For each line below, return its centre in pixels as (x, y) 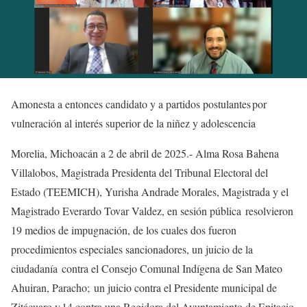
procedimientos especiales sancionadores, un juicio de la (132, 249)
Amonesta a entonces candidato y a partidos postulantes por (139, 104)
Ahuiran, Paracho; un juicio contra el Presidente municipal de (144, 287)
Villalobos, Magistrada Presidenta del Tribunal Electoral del (139, 172)
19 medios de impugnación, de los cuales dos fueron (124, 230)
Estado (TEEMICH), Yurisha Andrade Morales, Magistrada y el (150, 192)
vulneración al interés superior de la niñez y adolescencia (133, 123)
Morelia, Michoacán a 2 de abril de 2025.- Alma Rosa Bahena (145, 153)
